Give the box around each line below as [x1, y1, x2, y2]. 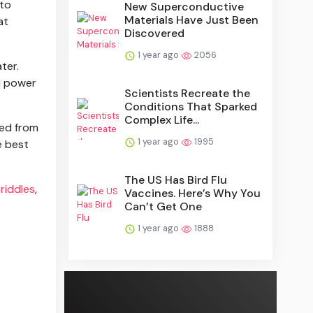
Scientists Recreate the [124, 85, 251, 101]
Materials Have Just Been [124, 12, 259, 27]
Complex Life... [124, 112, 200, 127]
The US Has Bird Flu [124, 172, 228, 187]
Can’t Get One [124, 198, 203, 214]
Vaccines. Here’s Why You [124, 185, 261, 201]
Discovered [124, 25, 185, 41]
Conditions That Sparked [124, 99, 258, 114]
